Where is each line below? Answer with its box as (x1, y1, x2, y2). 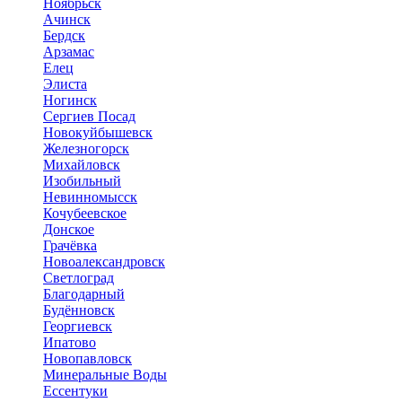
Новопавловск (43, 350, 132, 366)
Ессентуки (43, 382, 108, 398)
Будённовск (43, 301, 115, 318)
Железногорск (43, 140, 129, 156)
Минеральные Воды (43, 366, 167, 382)
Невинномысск (43, 188, 137, 205)
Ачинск (43, 11, 91, 27)
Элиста (43, 75, 87, 92)
